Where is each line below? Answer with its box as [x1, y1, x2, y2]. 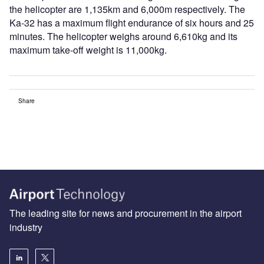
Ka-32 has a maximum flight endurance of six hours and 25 [9, 16, 254, 30]
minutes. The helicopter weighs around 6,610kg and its [9, 29, 237, 44]
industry [9, 220, 42, 234]
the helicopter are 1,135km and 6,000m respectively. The [9, 2, 245, 16]
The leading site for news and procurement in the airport [9, 206, 242, 220]
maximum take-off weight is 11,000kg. [9, 43, 167, 57]
